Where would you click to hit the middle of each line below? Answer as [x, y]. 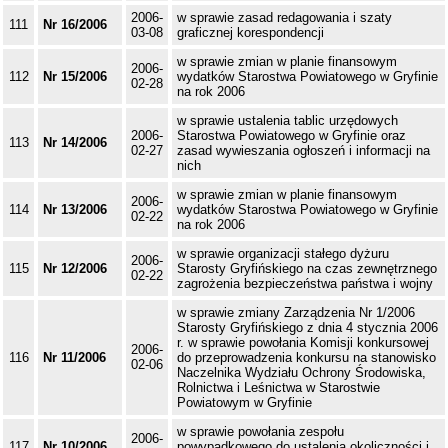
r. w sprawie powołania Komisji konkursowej [303, 343]
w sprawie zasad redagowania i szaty [284, 18]
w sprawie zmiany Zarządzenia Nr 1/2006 [296, 313]
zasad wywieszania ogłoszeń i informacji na [303, 151]
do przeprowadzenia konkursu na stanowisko [306, 358]
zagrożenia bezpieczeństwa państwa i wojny [305, 284]
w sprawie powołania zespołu [260, 432]
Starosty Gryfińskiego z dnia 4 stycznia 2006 [307, 328]
